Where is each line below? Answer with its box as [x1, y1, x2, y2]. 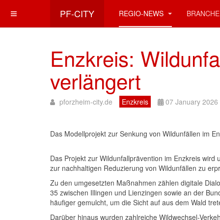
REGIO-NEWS [119, 8, 165, 18]
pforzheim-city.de [59, 97, 112, 107]
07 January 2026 [165, 97, 218, 107]
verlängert [50, 66, 141, 95]
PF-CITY [60, 7, 94, 20]
